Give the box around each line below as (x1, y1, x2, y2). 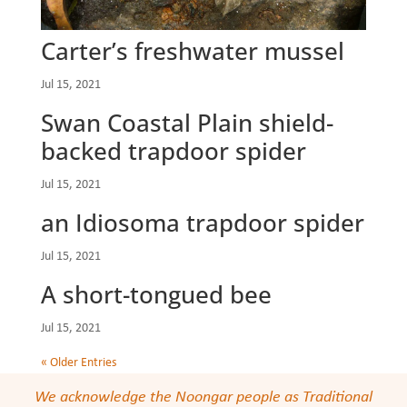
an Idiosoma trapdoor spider (40, 205, 364, 239)
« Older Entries (40, 355, 116, 370)
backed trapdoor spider (40, 134, 306, 167)
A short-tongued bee (40, 277, 272, 311)
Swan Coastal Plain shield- (40, 105, 333, 139)
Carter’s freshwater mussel (40, 34, 344, 67)
